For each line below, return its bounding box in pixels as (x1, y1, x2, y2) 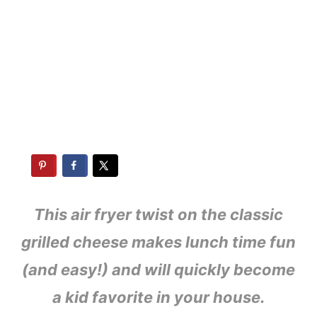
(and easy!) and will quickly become (22, 260, 295, 279)
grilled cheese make (21, 233, 173, 251)
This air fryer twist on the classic (34, 205, 283, 224)
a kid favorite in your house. (52, 288, 265, 306)
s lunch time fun (173, 233, 296, 251)
